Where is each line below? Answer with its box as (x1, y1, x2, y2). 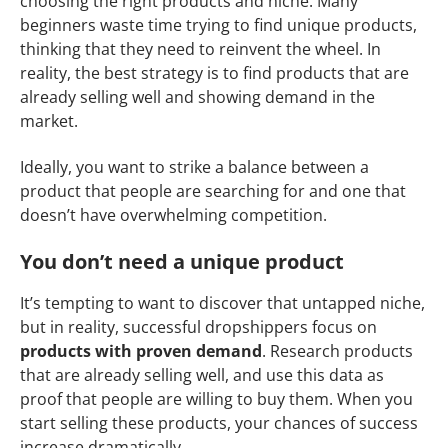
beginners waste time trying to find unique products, (20, 13, 417, 36)
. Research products (262, 339, 413, 362)
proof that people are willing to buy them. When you (20, 387, 413, 410)
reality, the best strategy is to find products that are (20, 61, 409, 84)
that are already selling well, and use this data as (20, 363, 384, 386)
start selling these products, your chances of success (20, 411, 418, 434)
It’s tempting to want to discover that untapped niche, (20, 291, 425, 314)
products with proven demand (20, 339, 262, 362)
